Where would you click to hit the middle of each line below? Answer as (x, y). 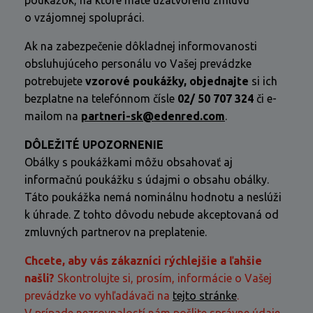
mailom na (53, 116)
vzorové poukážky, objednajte (167, 81)
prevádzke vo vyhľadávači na (99, 296)
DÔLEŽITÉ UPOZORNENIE (94, 145)
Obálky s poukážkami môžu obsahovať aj (129, 162)
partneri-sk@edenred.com (153, 116)
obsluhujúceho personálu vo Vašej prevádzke (138, 64)
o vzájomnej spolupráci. (84, 17)
